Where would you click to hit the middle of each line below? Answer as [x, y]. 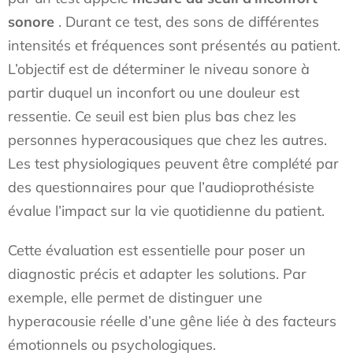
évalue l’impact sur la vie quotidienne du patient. [168, 211]
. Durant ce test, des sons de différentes [187, 22]
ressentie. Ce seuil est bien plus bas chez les [152, 116]
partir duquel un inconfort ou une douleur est [154, 93]
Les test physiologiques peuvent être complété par [173, 163]
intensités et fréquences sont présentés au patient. [174, 45]
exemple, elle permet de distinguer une [135, 297]
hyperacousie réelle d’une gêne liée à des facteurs [172, 321]
